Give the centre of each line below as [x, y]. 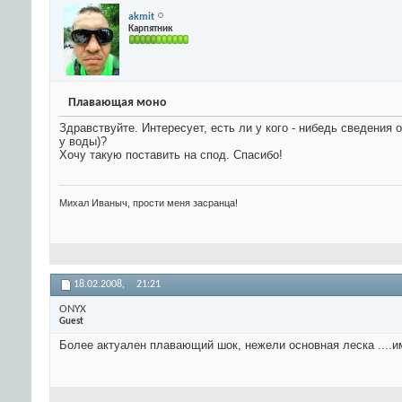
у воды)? [83, 142]
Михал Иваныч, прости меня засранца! [149, 203]
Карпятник [150, 29]
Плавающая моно [118, 103]
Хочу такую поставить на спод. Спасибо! [171, 155]
